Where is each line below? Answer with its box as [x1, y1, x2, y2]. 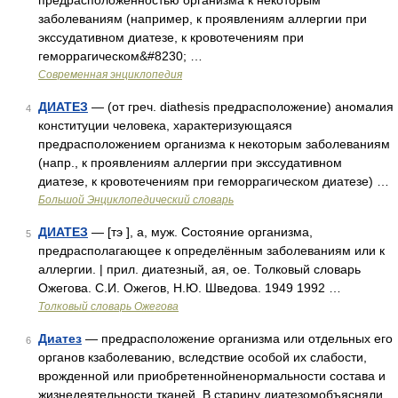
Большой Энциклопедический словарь [38, 194, 234, 206]
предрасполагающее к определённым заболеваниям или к [38, 243, 385, 258]
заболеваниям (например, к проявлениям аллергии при [38, 12, 367, 26]
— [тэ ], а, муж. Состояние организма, [88, 225, 313, 239]
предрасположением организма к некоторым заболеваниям [38, 137, 390, 151]
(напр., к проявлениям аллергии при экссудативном [38, 155, 342, 170]
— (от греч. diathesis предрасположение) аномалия [88, 99, 394, 114]
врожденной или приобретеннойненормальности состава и [38, 369, 386, 383]
